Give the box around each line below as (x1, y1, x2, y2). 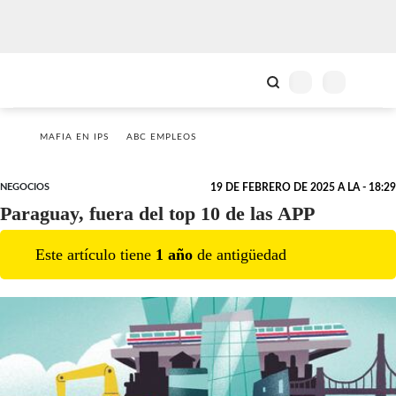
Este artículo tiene (35, 245, 156, 263)
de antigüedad (193, 245, 286, 263)
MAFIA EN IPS (40, 133, 109, 141)
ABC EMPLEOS (126, 133, 196, 141)
